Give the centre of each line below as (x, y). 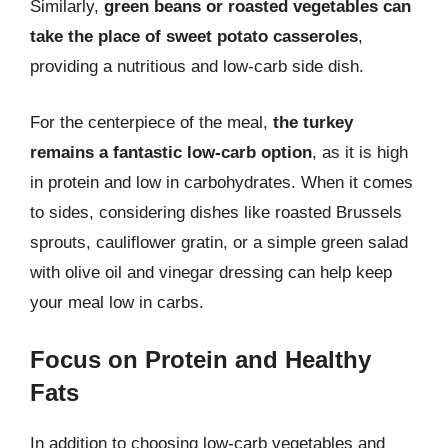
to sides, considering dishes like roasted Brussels (216, 212)
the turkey (313, 122)
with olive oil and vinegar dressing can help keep (211, 272)
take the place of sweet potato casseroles (194, 36)
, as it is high (360, 152)
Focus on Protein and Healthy (200, 359)
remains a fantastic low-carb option (171, 152)
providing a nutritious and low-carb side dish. (197, 66)
